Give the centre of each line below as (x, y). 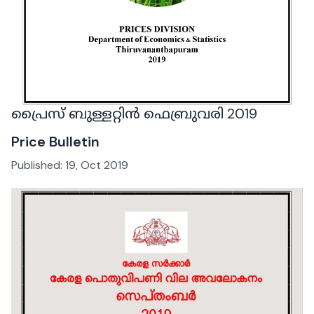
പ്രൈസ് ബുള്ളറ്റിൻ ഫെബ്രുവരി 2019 (134, 114)
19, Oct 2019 (97, 165)
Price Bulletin (55, 142)
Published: (38, 165)
